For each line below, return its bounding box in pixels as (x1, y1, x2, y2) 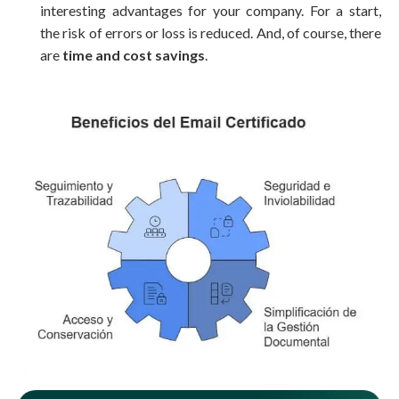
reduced (200, 24, 251, 42)
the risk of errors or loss (40, 24, 186, 42)
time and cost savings (62, 46, 206, 64)
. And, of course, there (250, 24, 382, 42)
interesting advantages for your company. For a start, (40, 2, 381, 20)
